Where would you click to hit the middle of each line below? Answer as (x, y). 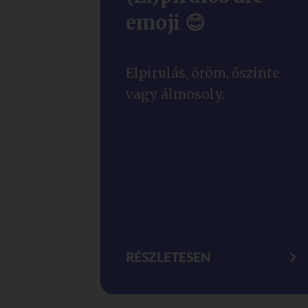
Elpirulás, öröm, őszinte (202, 73)
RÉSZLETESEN (168, 258)
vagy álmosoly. (175, 94)
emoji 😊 (165, 23)
